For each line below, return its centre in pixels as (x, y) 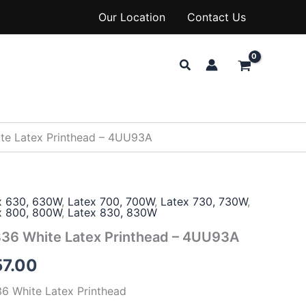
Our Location (132, 17)
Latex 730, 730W (204, 201)
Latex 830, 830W (113, 212)
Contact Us (217, 17)
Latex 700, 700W (111, 201)
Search (199, 63)
